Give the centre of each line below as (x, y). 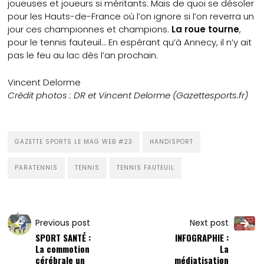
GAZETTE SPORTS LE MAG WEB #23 (74, 141)
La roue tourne (206, 29)
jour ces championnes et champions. (90, 29)
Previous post (63, 222)
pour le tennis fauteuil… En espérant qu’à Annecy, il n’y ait (130, 42)
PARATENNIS (37, 167)
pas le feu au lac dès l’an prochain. (83, 55)
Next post (209, 222)
